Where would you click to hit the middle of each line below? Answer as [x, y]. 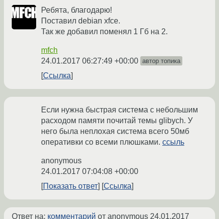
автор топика [161, 61]
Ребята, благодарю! [77, 10]
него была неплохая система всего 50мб [115, 131]
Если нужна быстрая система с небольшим [120, 110]
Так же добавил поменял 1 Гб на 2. [104, 32]
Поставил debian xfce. [81, 21]
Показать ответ [70, 186]
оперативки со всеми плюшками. [102, 142]
